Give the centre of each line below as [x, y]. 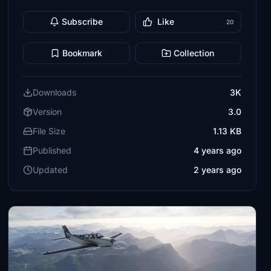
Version [47, 112]
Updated [51, 170]
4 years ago [217, 150]
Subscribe [83, 21]
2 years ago [217, 170]
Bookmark [83, 53]
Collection [194, 53]
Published [52, 150]
